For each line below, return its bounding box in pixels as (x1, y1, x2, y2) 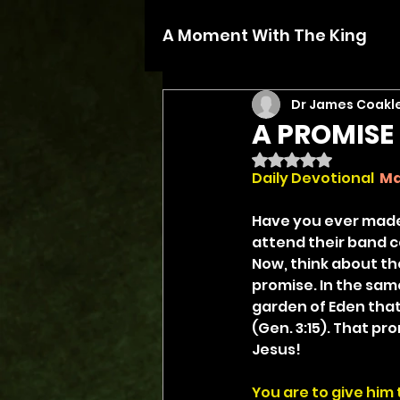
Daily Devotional (252, 168, 374, 188)
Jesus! (252, 339, 301, 360)
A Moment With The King (162, 24, 367, 46)
